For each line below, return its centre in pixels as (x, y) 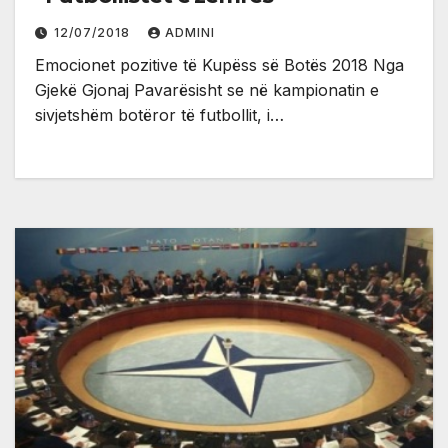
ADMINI (190, 32)
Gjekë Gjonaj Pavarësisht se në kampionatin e (207, 89)
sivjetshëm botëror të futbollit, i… (159, 114)
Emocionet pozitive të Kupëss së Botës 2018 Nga (219, 64)
